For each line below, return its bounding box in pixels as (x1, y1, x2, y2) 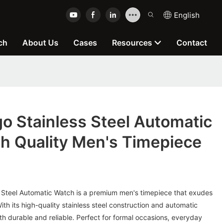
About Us (22, 38, 58, 48)
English (174, 10, 200, 20)
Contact (176, 38, 207, 48)
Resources (112, 38, 152, 48)
